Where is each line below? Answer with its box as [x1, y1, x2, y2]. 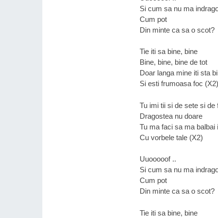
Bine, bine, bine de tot [140, 58, 207, 66]
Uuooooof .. [140, 155, 176, 163]
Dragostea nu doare [140, 111, 202, 120]
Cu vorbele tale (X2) [140, 133, 203, 142]
